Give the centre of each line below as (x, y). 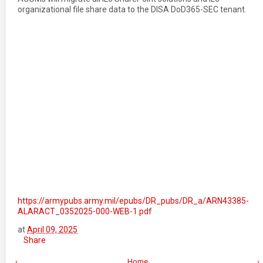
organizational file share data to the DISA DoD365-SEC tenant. (132, 9)
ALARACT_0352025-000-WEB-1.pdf (85, 211)
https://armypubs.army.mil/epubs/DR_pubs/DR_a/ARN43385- (133, 201)
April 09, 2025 (52, 230)
